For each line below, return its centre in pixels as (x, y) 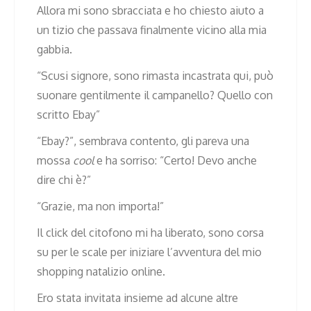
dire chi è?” (64, 179)
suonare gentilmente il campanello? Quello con (155, 95)
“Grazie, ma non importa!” (100, 206)
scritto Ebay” (68, 114)
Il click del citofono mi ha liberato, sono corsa (150, 232)
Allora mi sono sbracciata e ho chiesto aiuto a (150, 10)
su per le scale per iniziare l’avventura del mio (149, 252)
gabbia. (54, 49)
